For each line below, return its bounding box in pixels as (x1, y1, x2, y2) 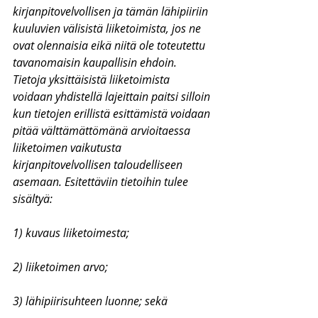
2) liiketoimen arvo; (13, 259, 108, 275)
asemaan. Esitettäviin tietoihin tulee (13, 174, 191, 190)
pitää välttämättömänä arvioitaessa (13, 123, 193, 138)
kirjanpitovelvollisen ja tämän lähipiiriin (13, 4, 211, 19)
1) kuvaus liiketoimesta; (13, 225, 129, 241)
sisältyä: (13, 191, 53, 207)
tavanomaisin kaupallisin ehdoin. (13, 55, 180, 70)
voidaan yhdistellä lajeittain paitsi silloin (13, 89, 213, 104)
